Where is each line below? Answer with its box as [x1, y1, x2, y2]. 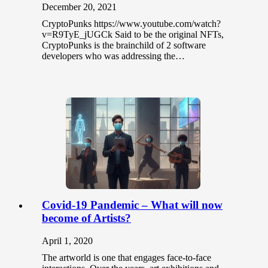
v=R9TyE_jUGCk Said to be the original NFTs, [42, 29, 224, 39]
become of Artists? [42, 211, 131, 224]
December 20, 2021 [42, 1, 117, 12]
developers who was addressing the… [42, 50, 185, 61]
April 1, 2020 [42, 236, 93, 246]
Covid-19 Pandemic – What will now [42, 198, 223, 211]
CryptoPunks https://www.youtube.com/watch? [42, 18, 221, 29]
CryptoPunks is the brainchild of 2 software [42, 39, 206, 50]
